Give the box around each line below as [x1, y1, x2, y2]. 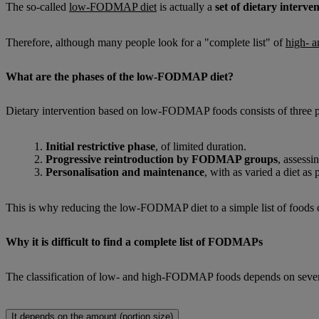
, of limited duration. [155, 140, 246, 153]
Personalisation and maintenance [46, 166, 204, 179]
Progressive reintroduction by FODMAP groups [46, 153, 278, 166]
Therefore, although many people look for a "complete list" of [6, 36, 286, 48]
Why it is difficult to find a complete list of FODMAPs [6, 236, 263, 249]
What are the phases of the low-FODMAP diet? [6, 70, 234, 83]
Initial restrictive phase [46, 140, 155, 153]
